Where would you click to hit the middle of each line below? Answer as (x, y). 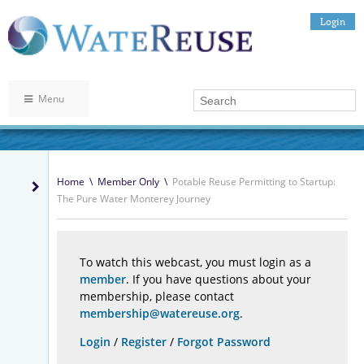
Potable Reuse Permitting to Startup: (253, 182)
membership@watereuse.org (160, 314)
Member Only (128, 182)
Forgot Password (224, 342)
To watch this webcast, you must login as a (195, 262)
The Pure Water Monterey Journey (134, 199)
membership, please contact (157, 297)
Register (144, 342)
